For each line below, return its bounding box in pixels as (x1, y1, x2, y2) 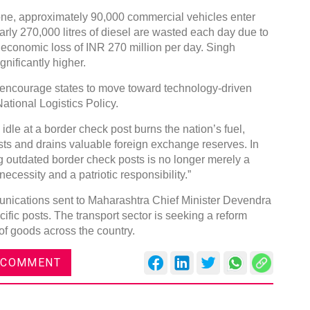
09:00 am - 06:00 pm (118, 148, 208, 160)
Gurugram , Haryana (118, 129, 206, 140)
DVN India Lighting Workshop (101, 86, 268, 101)
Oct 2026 (137, 170, 179, 182)
